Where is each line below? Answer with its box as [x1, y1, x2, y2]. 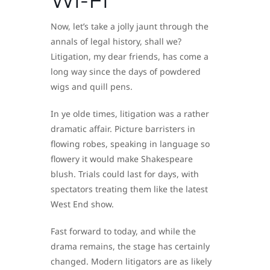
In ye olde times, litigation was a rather [51, 107, 209, 119]
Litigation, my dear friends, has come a [51, 50, 209, 62]
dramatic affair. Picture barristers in [51, 122, 195, 134]
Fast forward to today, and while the [51, 225, 196, 237]
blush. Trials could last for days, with [51, 168, 199, 180]
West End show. [51, 198, 114, 210]
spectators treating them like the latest [51, 183, 208, 195]
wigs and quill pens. [51, 80, 133, 92]
